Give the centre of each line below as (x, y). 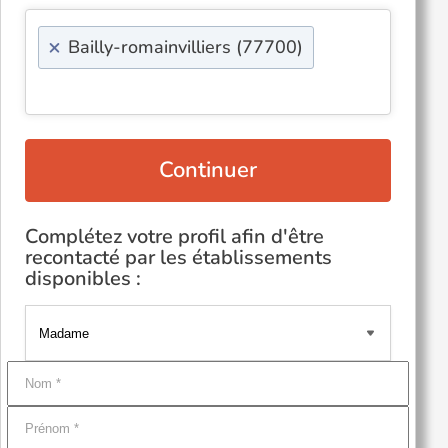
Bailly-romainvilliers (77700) (185, 47)
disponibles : (83, 278)
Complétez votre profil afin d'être (174, 236)
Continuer (208, 170)
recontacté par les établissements (178, 257)
